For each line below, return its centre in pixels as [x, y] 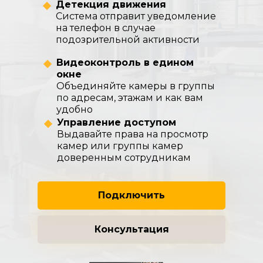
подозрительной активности [128, 40]
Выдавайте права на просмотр [133, 134]
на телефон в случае [106, 28]
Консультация [131, 229]
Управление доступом [117, 122]
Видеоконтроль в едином [125, 63]
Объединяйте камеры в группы [136, 86]
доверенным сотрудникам [124, 158]
